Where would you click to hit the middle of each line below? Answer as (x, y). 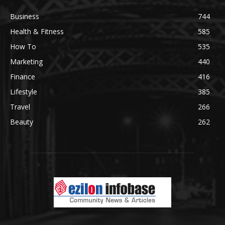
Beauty (22, 122)
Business (25, 17)
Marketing (26, 62)
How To (23, 47)
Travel (20, 107)
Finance (23, 77)
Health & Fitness (37, 32)
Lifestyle (24, 92)
